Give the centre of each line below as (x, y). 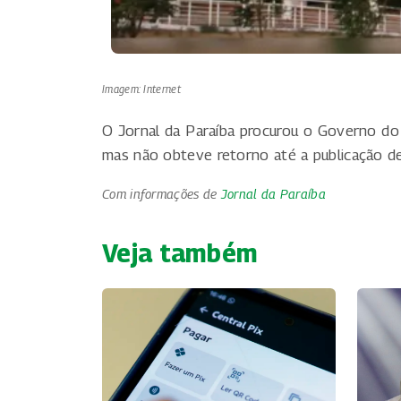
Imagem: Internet (141, 89)
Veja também (180, 252)
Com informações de (162, 193)
